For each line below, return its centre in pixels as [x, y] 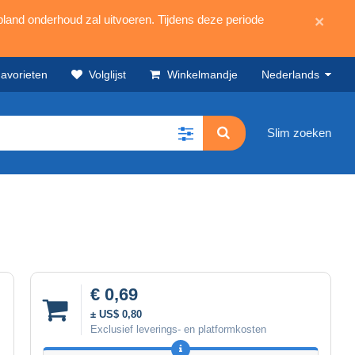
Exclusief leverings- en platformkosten [178, 329]
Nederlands [290, 74]
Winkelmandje [202, 74]
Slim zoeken [299, 133]
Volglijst [107, 74]
